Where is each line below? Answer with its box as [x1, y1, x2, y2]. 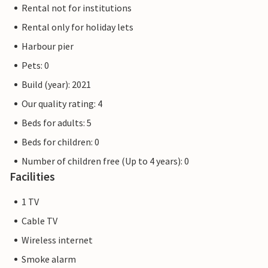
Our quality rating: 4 [22, 98, 102, 110]
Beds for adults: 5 [22, 117, 92, 129]
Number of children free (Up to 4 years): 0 [22, 155, 189, 167]
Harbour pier [22, 40, 74, 53]
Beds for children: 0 [22, 136, 99, 148]
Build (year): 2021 [22, 78, 91, 91]
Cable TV [22, 215, 57, 227]
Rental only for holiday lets [22, 21, 133, 33]
